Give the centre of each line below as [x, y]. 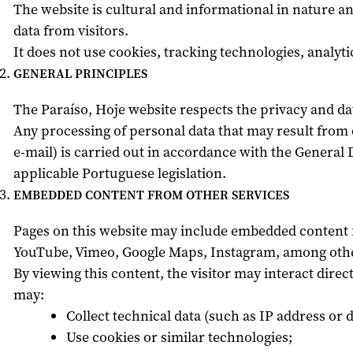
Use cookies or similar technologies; [179, 337]
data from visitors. [71, 31]
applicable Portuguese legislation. [119, 173]
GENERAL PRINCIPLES [80, 74]
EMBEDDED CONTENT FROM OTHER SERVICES [151, 195]
